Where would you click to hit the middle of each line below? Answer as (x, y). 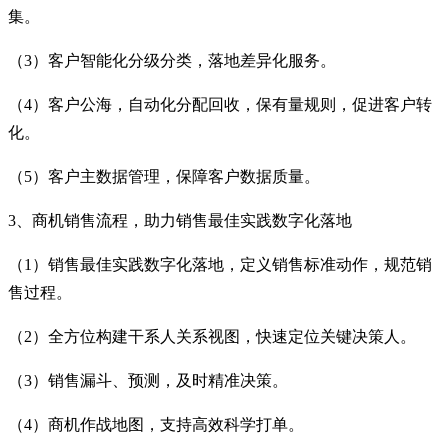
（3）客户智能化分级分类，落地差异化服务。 (172, 60)
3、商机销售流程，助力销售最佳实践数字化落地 (180, 220)
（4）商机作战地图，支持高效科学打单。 (156, 424)
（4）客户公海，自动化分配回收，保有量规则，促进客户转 (220, 104)
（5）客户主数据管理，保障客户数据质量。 (164, 176)
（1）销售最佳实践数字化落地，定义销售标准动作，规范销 (220, 264)
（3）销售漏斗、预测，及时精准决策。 (148, 380)
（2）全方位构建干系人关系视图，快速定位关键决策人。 (212, 336)
